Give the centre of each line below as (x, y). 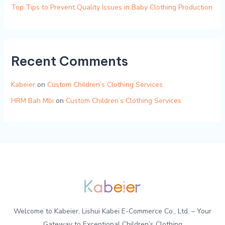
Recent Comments (69, 61)
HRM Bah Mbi (32, 100)
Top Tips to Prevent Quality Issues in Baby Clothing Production (111, 8)
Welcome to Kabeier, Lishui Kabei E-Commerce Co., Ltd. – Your (113, 211)
